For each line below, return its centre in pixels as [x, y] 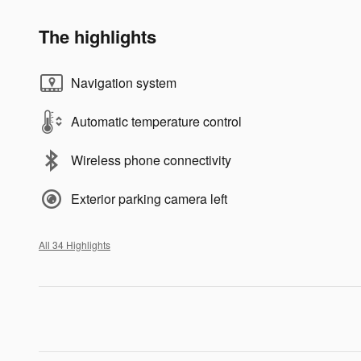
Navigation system [124, 82]
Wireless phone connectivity [151, 160]
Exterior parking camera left [149, 198]
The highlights [98, 36]
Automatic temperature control [156, 121]
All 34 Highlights [75, 244]
